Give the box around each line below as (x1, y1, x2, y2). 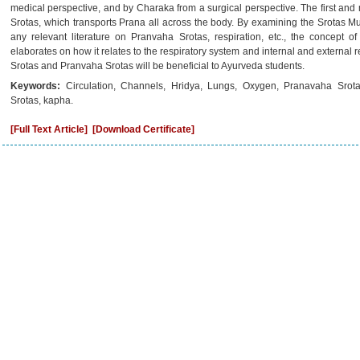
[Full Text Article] (10, 124, 88, 135)
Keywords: (10, 80, 66, 92)
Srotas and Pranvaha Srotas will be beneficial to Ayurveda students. (10, 60, 305, 72)
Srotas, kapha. (10, 95, 73, 106)
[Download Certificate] (92, 124, 194, 135)
